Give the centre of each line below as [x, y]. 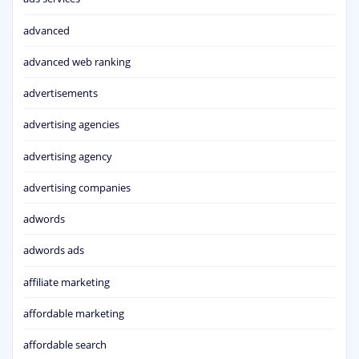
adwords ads [54, 250]
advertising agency [68, 156]
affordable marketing [74, 313]
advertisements [61, 93]
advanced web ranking [77, 61]
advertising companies [77, 187]
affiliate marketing [67, 282]
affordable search [65, 345]
